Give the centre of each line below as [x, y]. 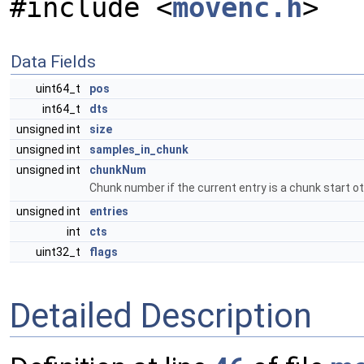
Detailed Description [161, 315]
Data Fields [53, 62]
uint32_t [59, 252]
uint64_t [59, 89]
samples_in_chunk [139, 149]
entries [109, 211]
